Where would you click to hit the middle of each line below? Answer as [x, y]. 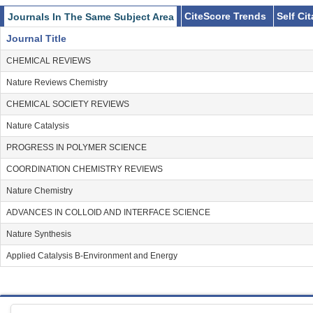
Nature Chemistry [39, 191]
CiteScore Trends [225, 16]
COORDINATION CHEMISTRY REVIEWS [85, 169]
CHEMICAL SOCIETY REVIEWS [68, 104]
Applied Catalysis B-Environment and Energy [92, 256]
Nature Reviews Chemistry [57, 83]
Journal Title [36, 39]
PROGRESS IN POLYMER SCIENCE [77, 148]
